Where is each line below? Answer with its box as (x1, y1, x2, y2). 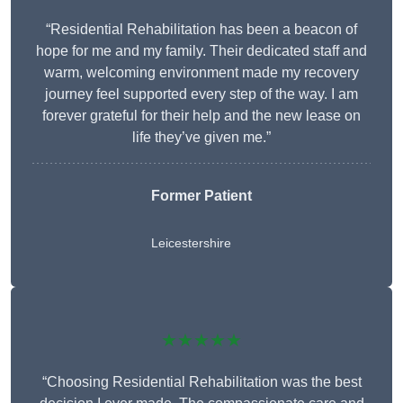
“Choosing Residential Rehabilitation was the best (41, 374, 362, 390)
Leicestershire (151, 236, 231, 251)
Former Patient (151, 188, 252, 204)
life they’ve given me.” (132, 130, 271, 146)
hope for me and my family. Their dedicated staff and (36, 43, 367, 59)
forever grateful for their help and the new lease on (42, 108, 361, 124)
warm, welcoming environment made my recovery (44, 65, 359, 81)
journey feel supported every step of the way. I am (45, 86, 358, 103)
